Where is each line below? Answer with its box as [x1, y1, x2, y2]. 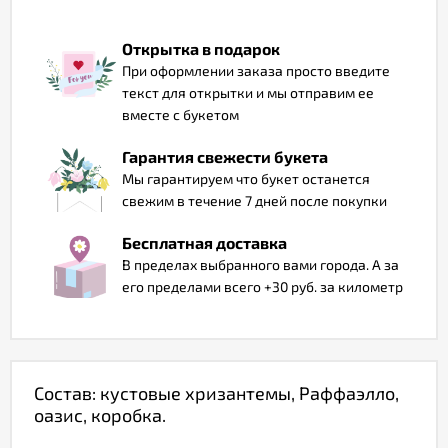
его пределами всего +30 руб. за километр [122, 278, 403, 295]
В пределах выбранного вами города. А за [122, 256, 399, 273]
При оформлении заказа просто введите [122, 62, 390, 79]
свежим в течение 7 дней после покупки [122, 192, 387, 209]
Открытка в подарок [122, 39, 280, 58]
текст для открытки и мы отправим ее [122, 84, 374, 101]
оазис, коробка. [34, 404, 166, 426]
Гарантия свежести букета [122, 147, 328, 166]
